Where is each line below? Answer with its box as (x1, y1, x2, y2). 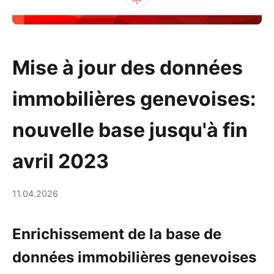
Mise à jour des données (12, 55, 243, 80)
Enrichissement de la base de (12, 224, 221, 243)
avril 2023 (12, 149, 109, 173)
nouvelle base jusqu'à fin (12, 117, 248, 142)
